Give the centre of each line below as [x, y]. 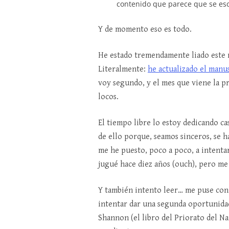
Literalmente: [123, 70]
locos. [108, 97]
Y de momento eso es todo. [145, 30]
